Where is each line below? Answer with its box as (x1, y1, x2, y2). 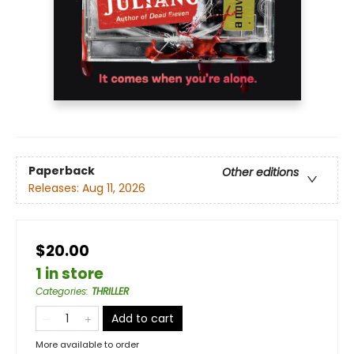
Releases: (28, 179, 82, 196)
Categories (36, 284, 86, 298)
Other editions (222, 164, 299, 180)
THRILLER (92, 284, 129, 298)
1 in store (36, 262, 104, 284)
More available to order (36, 337, 139, 351)
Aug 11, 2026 (82, 179, 145, 196)
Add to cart (111, 310, 174, 326)
